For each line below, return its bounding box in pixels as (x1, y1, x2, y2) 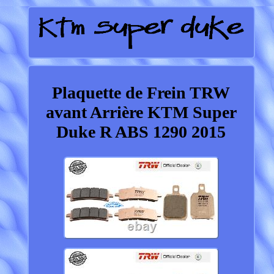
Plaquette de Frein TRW (52, 83, 231, 103)
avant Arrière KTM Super (45, 103, 237, 122)
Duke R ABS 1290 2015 (56, 122, 226, 142)
